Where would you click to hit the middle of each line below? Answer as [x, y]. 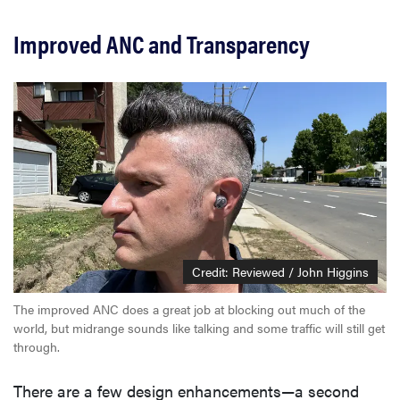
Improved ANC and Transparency [162, 43]
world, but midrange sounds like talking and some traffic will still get [199, 327]
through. [37, 346]
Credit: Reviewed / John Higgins [280, 271]
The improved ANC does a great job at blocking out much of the [189, 308]
